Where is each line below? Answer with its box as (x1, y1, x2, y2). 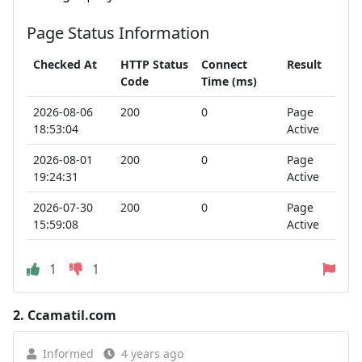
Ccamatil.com (27, 305, 116, 324)
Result (287, 56, 322, 72)
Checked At (33, 56, 97, 72)
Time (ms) (201, 73, 257, 89)
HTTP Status (120, 56, 188, 72)
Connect (201, 56, 247, 72)
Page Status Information (27, 21, 209, 44)
